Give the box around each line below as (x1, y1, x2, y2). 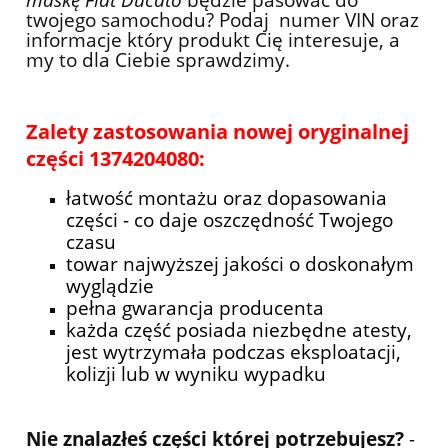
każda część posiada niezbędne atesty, (66, 316, 412, 342)
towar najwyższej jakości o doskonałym (66, 250, 414, 276)
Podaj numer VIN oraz (219, 6, 419, 32)
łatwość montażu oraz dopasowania (66, 184, 387, 210)
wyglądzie (66, 272, 154, 298)
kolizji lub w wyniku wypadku (66, 360, 326, 386)
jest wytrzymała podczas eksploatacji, (66, 338, 401, 364)
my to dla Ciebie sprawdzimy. (26, 46, 290, 72)
